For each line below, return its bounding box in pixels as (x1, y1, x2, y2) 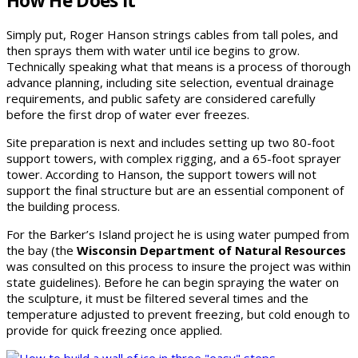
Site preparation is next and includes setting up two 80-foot (6, 134, 335, 151)
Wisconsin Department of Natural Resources (77, 242, 346, 259)
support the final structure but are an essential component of (6, 182, 344, 199)
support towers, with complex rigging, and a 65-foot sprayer (6, 150, 341, 167)
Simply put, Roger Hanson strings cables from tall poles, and (6, 26, 338, 43)
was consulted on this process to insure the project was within (6, 258, 351, 275)
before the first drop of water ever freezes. (6, 106, 249, 123)
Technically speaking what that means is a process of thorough (6, 58, 351, 75)
